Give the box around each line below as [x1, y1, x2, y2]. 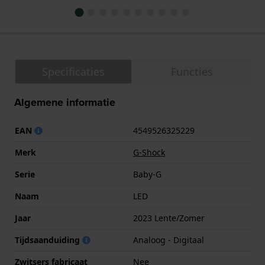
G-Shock [133, 147, 165, 159]
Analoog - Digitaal [133, 234, 204, 246]
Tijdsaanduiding [15, 234, 82, 246]
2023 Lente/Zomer [133, 212, 205, 224]
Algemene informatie [14, 95, 115, 111]
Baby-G [133, 169, 161, 180]
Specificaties [42, 64, 105, 79]
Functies [170, 64, 213, 79]
